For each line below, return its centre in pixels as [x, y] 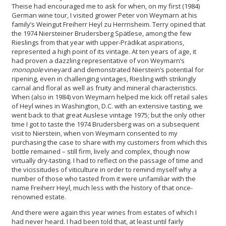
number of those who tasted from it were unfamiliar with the [104, 179]
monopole [27, 70]
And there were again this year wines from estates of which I [104, 213]
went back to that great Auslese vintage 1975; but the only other [108, 115]
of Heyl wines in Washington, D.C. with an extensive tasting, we [107, 106]
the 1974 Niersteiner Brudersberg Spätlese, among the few [101, 34]
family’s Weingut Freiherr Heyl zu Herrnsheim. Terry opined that [108, 24]
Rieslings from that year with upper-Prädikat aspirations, [98, 43]
